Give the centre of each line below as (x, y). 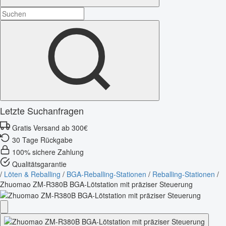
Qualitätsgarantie (39, 164)
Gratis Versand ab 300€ (50, 127)
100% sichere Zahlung (48, 152)
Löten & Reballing (32, 174)
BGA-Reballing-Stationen (106, 174)
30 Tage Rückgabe (42, 139)
